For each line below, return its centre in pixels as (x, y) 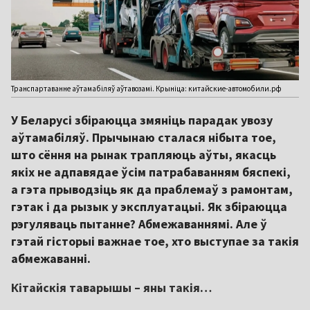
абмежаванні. (52, 259)
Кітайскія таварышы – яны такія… (111, 288)
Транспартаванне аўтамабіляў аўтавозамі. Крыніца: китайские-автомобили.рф (146, 89)
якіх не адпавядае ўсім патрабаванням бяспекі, (151, 172)
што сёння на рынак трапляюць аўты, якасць (144, 155)
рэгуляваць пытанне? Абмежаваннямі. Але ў (139, 224)
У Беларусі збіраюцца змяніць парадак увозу (142, 120)
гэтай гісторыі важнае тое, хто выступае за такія (155, 241)
